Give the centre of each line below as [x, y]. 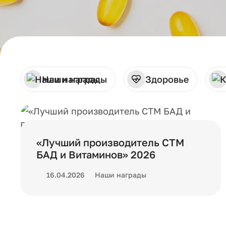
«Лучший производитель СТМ [110, 142]
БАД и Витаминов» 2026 [96, 154]
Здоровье [167, 79]
